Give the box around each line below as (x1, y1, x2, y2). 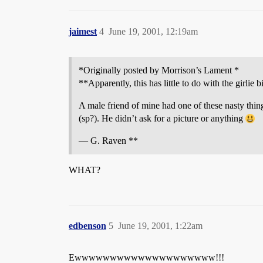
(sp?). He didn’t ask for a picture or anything (79, 113, 245, 123)
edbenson (69, 221, 106, 231)
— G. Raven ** (79, 136, 138, 146)
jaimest (69, 26, 97, 36)
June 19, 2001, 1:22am (118, 221, 203, 231)
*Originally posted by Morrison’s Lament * (79, 65, 239, 75)
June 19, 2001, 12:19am (109, 26, 198, 36)
